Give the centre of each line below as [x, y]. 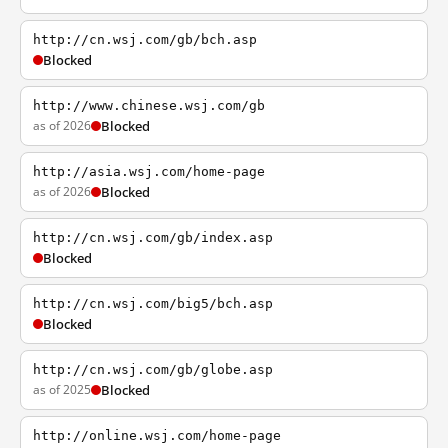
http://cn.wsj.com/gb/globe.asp [153, 369]
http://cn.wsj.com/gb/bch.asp [145, 39]
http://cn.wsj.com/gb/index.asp [153, 237]
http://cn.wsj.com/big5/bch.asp [153, 303]
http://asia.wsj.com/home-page [149, 171]
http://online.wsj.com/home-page [157, 435]
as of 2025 [62, 389]
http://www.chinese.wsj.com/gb [149, 105]
